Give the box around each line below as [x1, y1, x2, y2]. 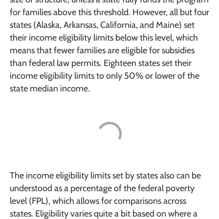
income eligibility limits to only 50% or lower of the [10, 70, 199, 82]
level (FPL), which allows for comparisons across [10, 195, 186, 206]
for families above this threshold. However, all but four [10, 7, 209, 18]
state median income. [10, 83, 90, 94]
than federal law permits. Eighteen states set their [10, 58, 192, 69]
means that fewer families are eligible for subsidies [10, 45, 195, 56]
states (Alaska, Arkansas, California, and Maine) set [10, 20, 195, 31]
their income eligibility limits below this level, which [10, 32, 198, 44]
